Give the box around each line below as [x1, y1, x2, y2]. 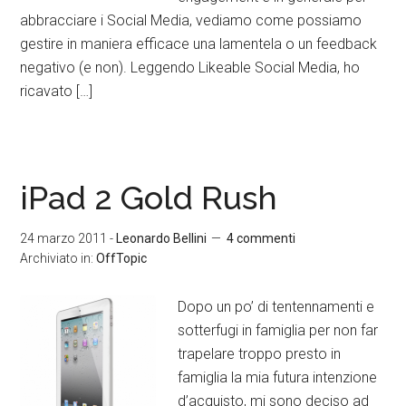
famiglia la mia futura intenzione [178, 369, 378, 386]
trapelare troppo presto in [178, 345, 342, 362]
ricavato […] [20, 82, 93, 100]
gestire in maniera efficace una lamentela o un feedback [20, 35, 378, 53]
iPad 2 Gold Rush [20, 179, 278, 217]
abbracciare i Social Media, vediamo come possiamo [20, 12, 362, 29]
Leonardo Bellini [116, 231, 208, 246]
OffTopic [96, 251, 148, 266]
